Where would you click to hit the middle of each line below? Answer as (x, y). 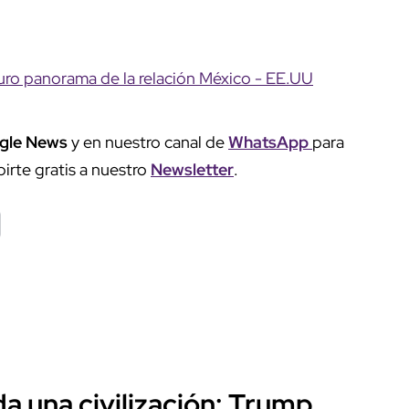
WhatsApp (270, 142)
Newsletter (192, 169)
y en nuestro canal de (148, 142)
